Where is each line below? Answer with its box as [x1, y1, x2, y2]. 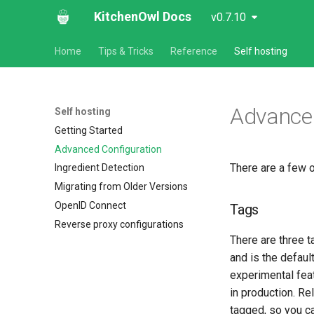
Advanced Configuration [55, 143, 162, 155]
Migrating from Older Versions [55, 181, 188, 192]
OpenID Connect [55, 199, 126, 211]
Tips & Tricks [98, 46, 153, 57]
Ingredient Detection [55, 162, 144, 174]
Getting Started [55, 124, 123, 136]
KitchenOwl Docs [94, 9, 191, 24]
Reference [170, 46, 217, 57]
